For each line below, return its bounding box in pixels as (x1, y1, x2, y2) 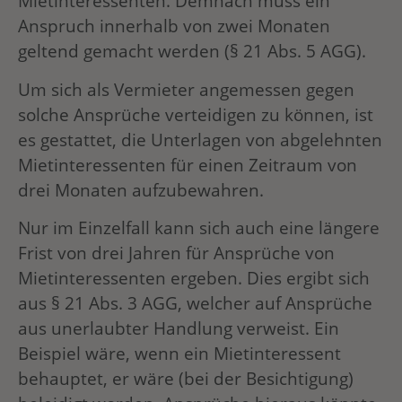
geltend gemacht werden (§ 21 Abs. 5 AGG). (18, 39, 366, 64)
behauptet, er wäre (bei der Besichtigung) (18, 366, 354, 391)
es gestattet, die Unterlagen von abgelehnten (18, 127, 382, 152)
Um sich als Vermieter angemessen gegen (18, 76, 354, 101)
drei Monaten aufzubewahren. (18, 177, 264, 202)
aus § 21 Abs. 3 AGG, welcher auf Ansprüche (18, 291, 372, 316)
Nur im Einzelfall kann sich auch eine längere (18, 215, 380, 240)
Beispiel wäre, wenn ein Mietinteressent (18, 341, 341, 366)
